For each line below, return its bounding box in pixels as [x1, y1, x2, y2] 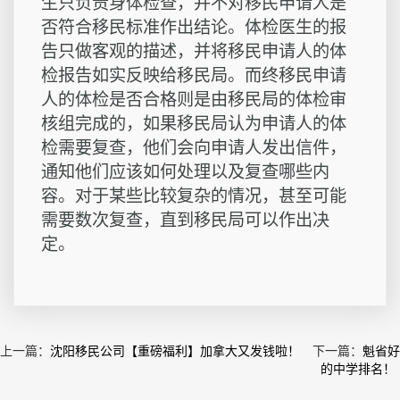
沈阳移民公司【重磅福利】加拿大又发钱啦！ [50, 344, 300, 359]
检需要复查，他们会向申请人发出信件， [41, 137, 346, 159]
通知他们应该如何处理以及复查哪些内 [41, 162, 329, 183]
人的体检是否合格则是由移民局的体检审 [41, 89, 346, 111]
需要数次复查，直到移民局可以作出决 [41, 210, 329, 231]
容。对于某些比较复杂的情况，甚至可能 [41, 186, 346, 207]
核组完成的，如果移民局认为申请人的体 [41, 113, 346, 135]
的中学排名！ [321, 362, 396, 377]
